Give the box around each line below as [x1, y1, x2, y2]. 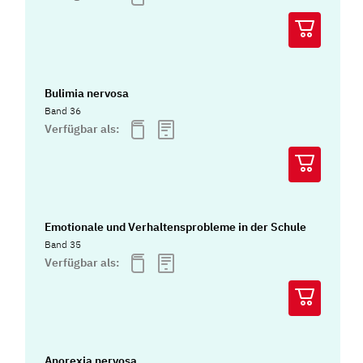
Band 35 [45, 237, 82, 250]
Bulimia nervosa [45, 85, 130, 100]
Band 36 [45, 104, 82, 117]
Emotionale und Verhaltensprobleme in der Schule [45, 219, 307, 234]
